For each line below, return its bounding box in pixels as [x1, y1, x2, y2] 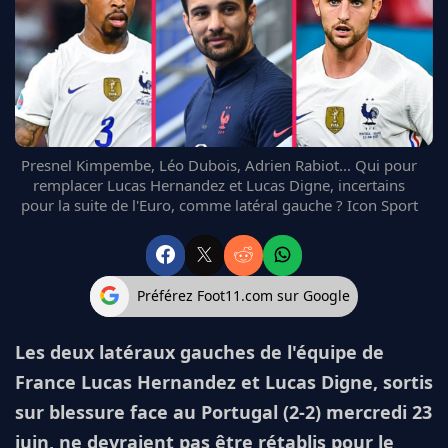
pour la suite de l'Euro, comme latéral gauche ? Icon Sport [20, 194, 418, 215]
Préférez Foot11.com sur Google [137, 286, 351, 306]
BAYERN [30, 109, 77, 128]
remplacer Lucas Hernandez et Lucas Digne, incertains [33, 174, 405, 195]
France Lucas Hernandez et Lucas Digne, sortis [15, 370, 433, 394]
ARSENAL [30, 85, 85, 104]
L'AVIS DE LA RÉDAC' [30, 133, 147, 152]
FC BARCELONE [30, 13, 121, 32]
